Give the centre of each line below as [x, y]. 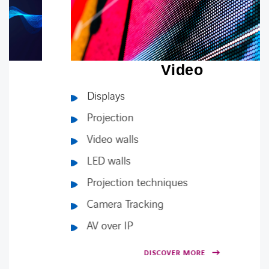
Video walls [63, 140]
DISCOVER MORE [125, 253]
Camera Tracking [76, 204]
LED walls [59, 161]
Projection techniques [88, 183]
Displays [56, 96]
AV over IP [60, 226]
